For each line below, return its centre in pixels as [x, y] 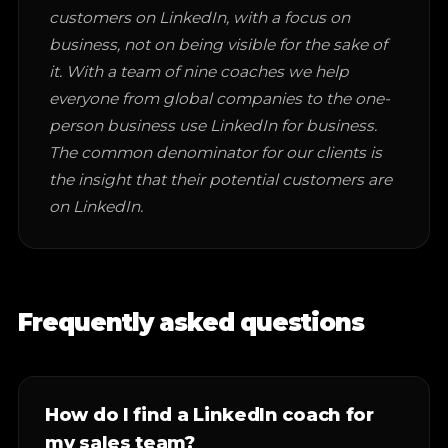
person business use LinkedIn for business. [213, 125]
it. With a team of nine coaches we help [199, 71]
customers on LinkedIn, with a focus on [199, 17]
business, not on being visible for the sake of [218, 44]
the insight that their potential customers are [220, 179]
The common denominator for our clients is [215, 152]
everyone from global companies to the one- [219, 98]
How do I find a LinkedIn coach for [209, 415]
